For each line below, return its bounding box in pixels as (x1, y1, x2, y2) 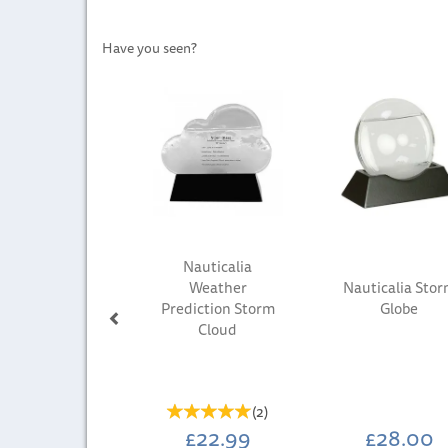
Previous (113, 54, 167, 76)
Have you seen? (102, 37, 197, 59)
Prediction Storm (160, 296, 275, 320)
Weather (188, 275, 247, 299)
